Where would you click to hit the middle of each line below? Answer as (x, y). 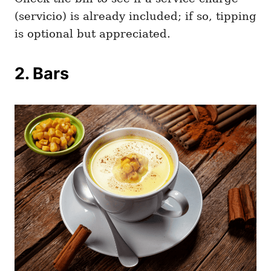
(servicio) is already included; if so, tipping (135, 16)
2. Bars (42, 74)
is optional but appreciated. (93, 34)
